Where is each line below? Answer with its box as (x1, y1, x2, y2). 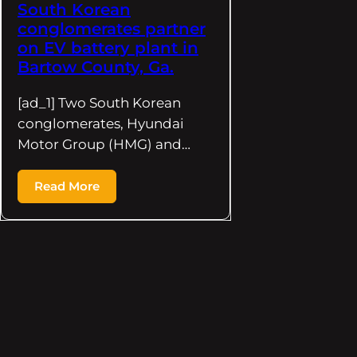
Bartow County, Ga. (18, 57, 174, 76)
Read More (34, 178, 100, 194)
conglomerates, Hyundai (18, 115, 184, 131)
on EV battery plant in (18, 37, 198, 57)
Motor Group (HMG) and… (18, 135, 190, 152)
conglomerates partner (18, 18, 206, 38)
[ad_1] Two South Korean (18, 94, 181, 111)
